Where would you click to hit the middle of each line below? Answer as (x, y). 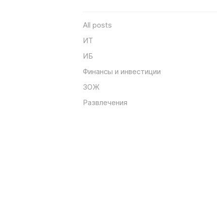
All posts (97, 25)
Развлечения (105, 102)
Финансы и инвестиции (122, 71)
